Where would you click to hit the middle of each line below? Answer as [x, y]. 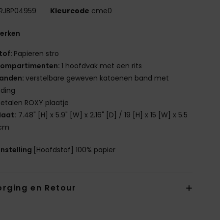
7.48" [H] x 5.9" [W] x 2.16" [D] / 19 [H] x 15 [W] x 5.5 [102, 115]
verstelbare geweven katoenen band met [97, 78]
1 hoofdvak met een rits [102, 66]
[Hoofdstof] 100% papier [75, 150]
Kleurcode [70, 11]
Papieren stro [37, 53]
